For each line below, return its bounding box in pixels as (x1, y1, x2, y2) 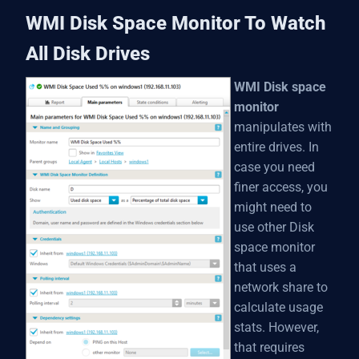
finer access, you (234, 179, 328, 195)
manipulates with (234, 119, 332, 135)
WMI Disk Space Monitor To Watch (26, 12, 325, 34)
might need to (234, 200, 312, 215)
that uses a (234, 260, 296, 275)
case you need (234, 159, 315, 175)
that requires (234, 340, 305, 355)
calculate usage (234, 300, 323, 315)
